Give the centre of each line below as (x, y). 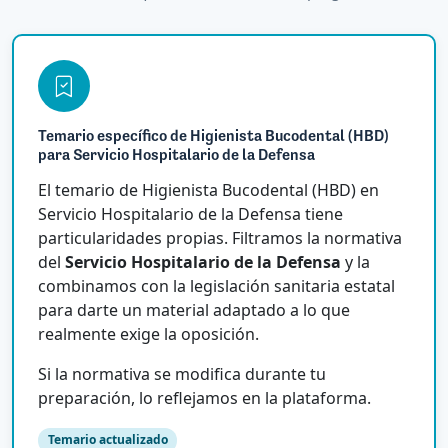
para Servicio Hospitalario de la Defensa (176, 156)
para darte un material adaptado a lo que (194, 310)
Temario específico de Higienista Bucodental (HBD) (213, 137)
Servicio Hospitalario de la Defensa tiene (190, 214)
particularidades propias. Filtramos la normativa (220, 238)
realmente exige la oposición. (148, 334)
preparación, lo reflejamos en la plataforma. (204, 398)
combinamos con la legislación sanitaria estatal (216, 286)
